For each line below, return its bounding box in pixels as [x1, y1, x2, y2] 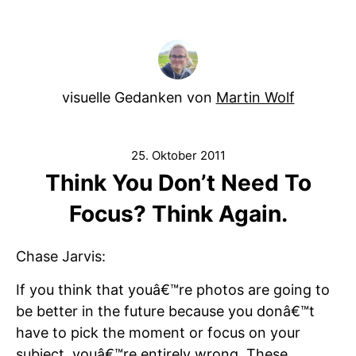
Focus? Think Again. [68, 200, 288, 227]
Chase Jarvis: [16, 248, 106, 265]
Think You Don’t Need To [44, 169, 311, 196]
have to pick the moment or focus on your [16, 324, 300, 341]
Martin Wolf [215, 89, 295, 106]
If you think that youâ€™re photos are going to [16, 281, 330, 298]
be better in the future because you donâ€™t [16, 303, 315, 319]
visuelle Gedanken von [61, 89, 216, 106]
